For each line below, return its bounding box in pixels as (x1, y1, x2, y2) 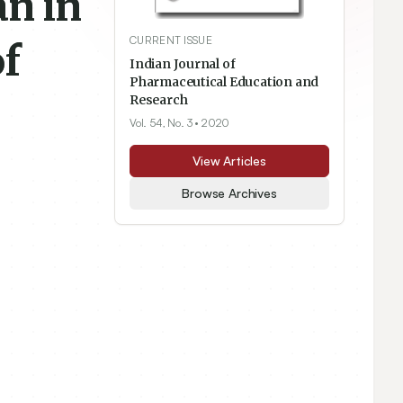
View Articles (193, 153, 266, 169)
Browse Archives (182, 185, 277, 201)
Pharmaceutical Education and (130, 74, 319, 91)
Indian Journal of (130, 56, 236, 73)
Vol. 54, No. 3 (130, 116, 193, 130)
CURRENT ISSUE (130, 33, 212, 48)
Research (130, 92, 188, 109)
